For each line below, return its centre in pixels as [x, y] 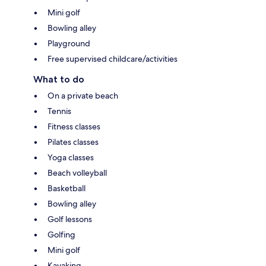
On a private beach [83, 95]
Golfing [61, 234]
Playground [69, 43]
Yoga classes [71, 157]
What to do [59, 79]
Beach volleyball [77, 172]
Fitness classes [74, 126]
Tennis [59, 111]
